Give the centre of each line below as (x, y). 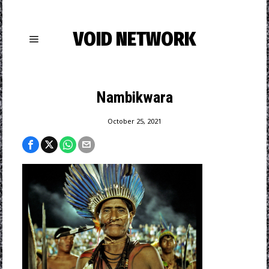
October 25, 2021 (134, 121)
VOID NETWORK (134, 39)
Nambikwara (134, 97)
